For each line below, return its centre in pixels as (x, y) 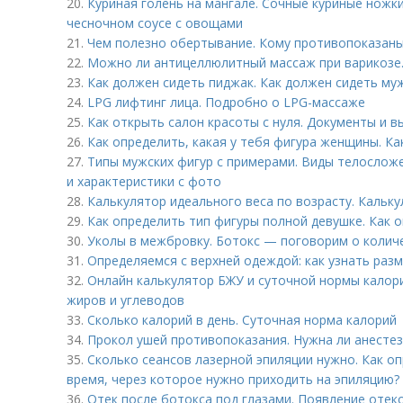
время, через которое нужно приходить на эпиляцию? (233, 379)
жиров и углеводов (125, 300)
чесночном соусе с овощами (155, 23)
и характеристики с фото (144, 181)
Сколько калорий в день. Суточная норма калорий (242, 320)
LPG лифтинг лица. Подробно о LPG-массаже (226, 102)
